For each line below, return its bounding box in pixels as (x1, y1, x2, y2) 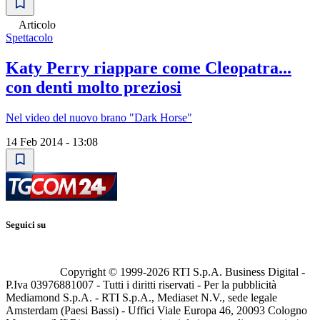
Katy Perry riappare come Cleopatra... (6, 59, 291, 78)
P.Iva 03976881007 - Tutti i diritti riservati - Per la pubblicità (6, 279, 276, 291)
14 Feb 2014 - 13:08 (6, 136, 98, 148)
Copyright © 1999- (60, 266, 146, 279)
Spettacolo (6, 31, 53, 44)
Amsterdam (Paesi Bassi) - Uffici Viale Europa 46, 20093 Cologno (6, 304, 307, 317)
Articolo (19, 19, 56, 31)
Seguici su (6, 219, 46, 231)
